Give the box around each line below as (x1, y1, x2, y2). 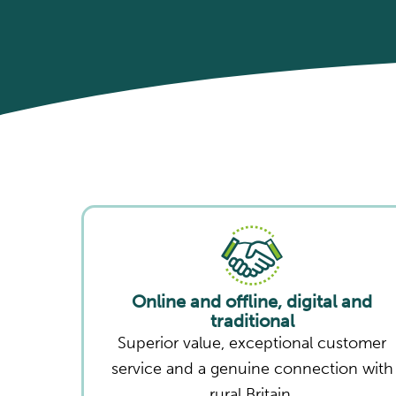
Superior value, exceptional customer (118, 332, 387, 353)
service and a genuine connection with (110, 358, 393, 378)
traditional (209, 309, 294, 331)
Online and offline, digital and (132, 290, 373, 312)
